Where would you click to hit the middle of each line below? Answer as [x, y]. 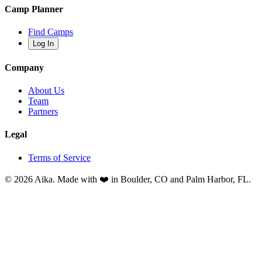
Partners [43, 111]
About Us [46, 90]
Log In [43, 44]
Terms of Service [59, 157]
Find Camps [51, 32]
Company [24, 67]
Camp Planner [34, 9]
